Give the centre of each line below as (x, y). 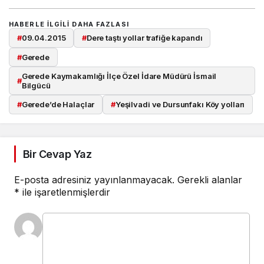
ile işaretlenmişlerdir (65, 192)
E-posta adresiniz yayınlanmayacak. (94, 179)
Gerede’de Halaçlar (58, 105)
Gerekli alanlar (210, 179)
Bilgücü (36, 86)
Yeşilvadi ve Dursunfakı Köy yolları (180, 105)
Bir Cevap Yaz (57, 154)
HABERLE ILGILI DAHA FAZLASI (69, 24)
